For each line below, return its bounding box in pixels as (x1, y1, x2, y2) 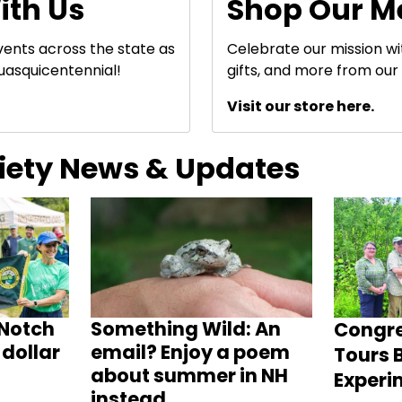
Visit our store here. (227, 96, 374, 117)
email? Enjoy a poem (90, 339, 290, 366)
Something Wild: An (90, 316, 281, 343)
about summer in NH (90, 363, 288, 389)
